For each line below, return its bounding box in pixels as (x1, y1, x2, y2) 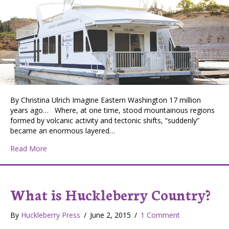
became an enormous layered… (10, 125, 115, 135)
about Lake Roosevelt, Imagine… (47, 143, 155, 153)
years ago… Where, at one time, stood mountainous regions (10, 105, 215, 115)
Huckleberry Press (21, 210, 80, 220)
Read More (10, 143, 47, 153)
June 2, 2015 (90, 210, 133, 220)
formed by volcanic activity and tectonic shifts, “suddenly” (10, 115, 199, 125)
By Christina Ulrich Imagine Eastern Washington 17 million (10, 95, 201, 105)
